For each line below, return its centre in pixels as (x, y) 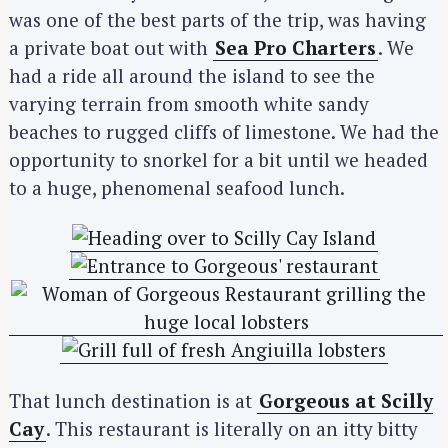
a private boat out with (111, 47)
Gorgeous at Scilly (346, 400)
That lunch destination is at (133, 400)
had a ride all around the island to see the (192, 75)
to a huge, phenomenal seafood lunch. (177, 187)
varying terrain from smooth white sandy (189, 103)
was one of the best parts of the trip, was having (217, 19)
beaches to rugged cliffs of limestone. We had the (224, 131)
